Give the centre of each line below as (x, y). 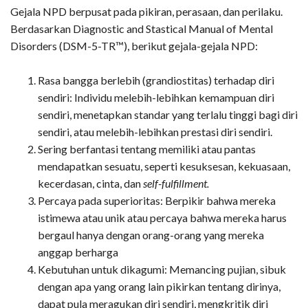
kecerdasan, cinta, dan (90, 184)
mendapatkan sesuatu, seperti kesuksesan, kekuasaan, (164, 166)
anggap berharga (78, 252)
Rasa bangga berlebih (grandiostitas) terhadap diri (156, 80)
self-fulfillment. (176, 184)
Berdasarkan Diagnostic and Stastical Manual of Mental (142, 29)
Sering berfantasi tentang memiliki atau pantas (147, 149)
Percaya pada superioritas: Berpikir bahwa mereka (157, 201)
